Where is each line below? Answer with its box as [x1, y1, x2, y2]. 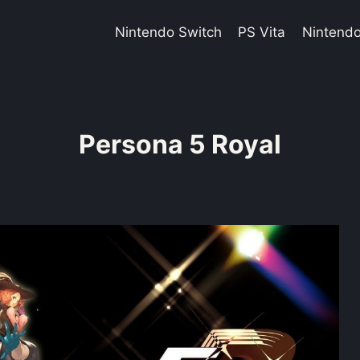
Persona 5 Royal [79, 129, 281, 160]
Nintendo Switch [114, 23, 222, 40]
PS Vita [238, 23, 286, 40]
